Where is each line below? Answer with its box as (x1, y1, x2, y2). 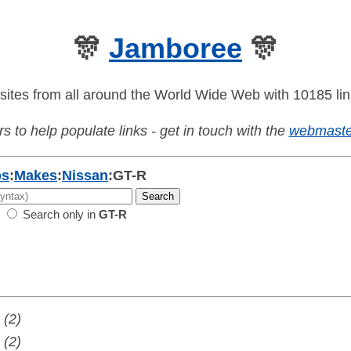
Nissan (62, 168, 108, 184)
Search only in (20, 208, 99, 222)
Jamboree (109, 32, 242, 64)
